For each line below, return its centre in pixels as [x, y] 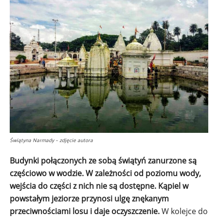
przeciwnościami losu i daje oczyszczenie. [85, 211]
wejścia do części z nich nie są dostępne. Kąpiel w [99, 186]
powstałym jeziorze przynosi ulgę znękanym [89, 198]
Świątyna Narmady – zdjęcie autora [51, 139]
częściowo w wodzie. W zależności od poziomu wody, [105, 173]
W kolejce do [184, 211]
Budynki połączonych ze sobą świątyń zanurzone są [103, 160]
